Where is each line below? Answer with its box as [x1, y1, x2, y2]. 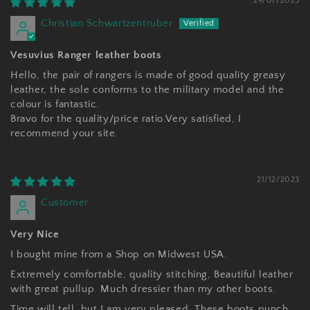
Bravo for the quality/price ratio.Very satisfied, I [10, 113, 241, 125]
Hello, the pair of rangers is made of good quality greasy [10, 69, 286, 81]
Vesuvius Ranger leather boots [10, 49, 162, 61]
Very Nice [10, 228, 60, 240]
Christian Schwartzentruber [41, 17, 173, 29]
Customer [41, 197, 89, 208]
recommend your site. [10, 127, 119, 139]
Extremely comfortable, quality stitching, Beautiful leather [10, 268, 293, 280]
